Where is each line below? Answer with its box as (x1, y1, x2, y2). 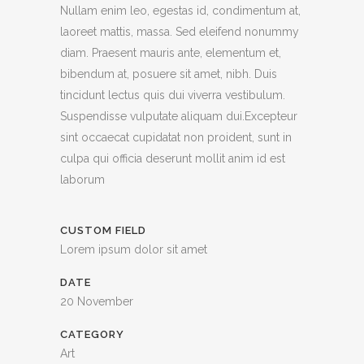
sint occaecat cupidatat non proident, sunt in (60, 130, 292, 144)
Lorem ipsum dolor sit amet (60, 242, 207, 256)
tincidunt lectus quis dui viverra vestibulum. (60, 88, 285, 102)
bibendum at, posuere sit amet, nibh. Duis (60, 67, 277, 80)
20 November (60, 294, 133, 308)
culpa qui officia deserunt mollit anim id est (60, 151, 285, 165)
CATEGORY (60, 327, 124, 340)
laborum (60, 172, 105, 186)
